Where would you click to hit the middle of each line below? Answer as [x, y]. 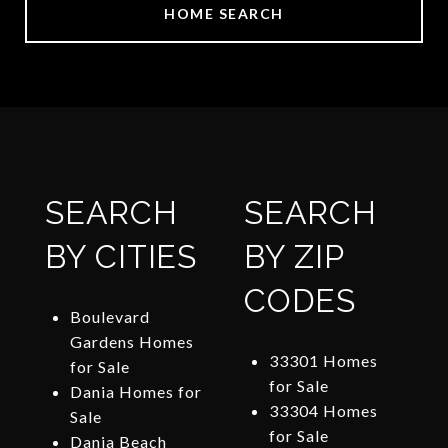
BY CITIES [121, 257]
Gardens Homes [131, 342]
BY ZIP [294, 257]
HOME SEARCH [224, 14]
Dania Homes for [135, 392]
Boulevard [109, 317]
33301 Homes [323, 361]
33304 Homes [323, 411]
